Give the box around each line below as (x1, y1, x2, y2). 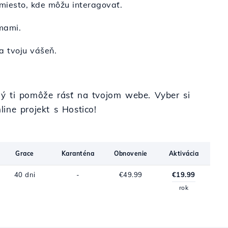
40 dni (14, 170, 36, 179)
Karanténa (61, 150, 94, 157)
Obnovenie (114, 150, 148, 157)
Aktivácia (168, 150, 199, 157)
